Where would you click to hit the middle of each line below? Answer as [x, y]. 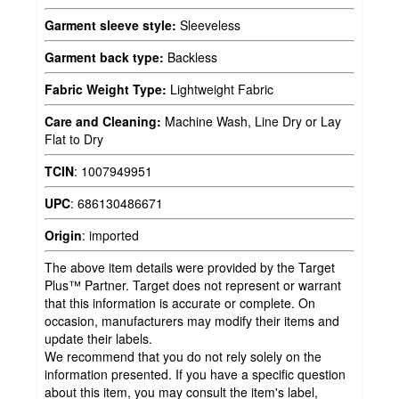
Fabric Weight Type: [106, 89]
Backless [191, 57]
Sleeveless [208, 24]
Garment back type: [104, 57]
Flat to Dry [74, 138]
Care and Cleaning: [103, 121]
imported [114, 235]
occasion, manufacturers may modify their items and [192, 320]
